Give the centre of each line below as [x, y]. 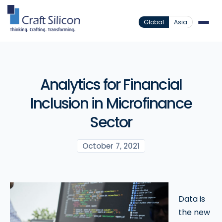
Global [154, 22]
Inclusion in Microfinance [111, 104]
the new [194, 212]
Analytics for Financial [111, 85]
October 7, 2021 [111, 146]
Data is [192, 199]
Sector [111, 122]
